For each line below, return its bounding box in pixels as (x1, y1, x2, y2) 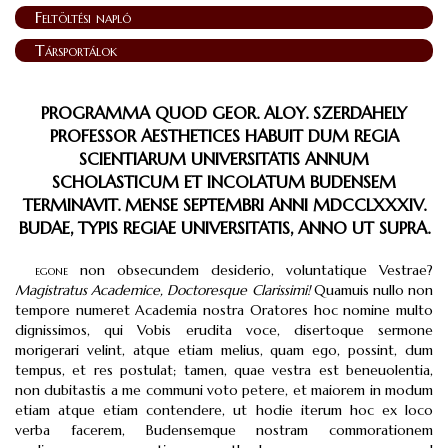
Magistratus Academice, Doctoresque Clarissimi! (15, 281, 310, 299)
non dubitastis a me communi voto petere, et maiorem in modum (15, 381, 433, 399)
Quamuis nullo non (309, 281, 433, 299)
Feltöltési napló (35, 7, 131, 27)
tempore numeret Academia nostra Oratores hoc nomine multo (15, 301, 433, 319)
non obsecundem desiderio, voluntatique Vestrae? (68, 261, 433, 279)
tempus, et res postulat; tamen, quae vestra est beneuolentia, (15, 361, 433, 379)
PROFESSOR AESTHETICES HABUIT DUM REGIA (49, 126, 399, 147)
